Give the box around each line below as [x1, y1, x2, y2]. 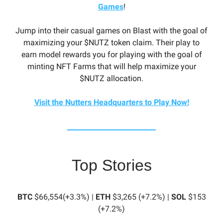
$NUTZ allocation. [80, 74, 143, 83]
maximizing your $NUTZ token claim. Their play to [23, 38, 200, 47]
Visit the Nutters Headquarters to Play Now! [34, 98, 189, 107]
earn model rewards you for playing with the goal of [21, 50, 202, 59]
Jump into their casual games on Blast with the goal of [15, 26, 208, 35]
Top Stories [71, 156, 152, 174]
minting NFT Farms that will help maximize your [27, 62, 196, 71]
